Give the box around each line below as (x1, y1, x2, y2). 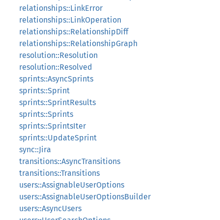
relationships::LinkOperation (19, 15, 121, 25)
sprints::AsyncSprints (19, 74, 93, 83)
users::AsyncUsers (19, 204, 82, 213)
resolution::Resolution (19, 51, 98, 60)
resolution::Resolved (19, 62, 92, 72)
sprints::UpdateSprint (19, 133, 97, 142)
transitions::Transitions (19, 168, 100, 178)
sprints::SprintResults (19, 98, 96, 107)
